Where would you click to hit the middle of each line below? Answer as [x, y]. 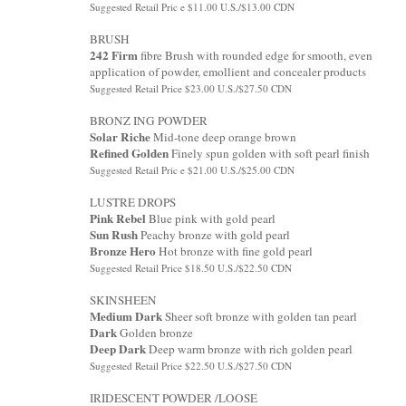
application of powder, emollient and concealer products [228, 71]
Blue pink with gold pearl [211, 218]
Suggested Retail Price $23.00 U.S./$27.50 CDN [191, 88]
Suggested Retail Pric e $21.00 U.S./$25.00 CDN [192, 169]
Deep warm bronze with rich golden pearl [249, 348]
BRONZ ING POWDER [149, 120]
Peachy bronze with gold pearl [214, 234]
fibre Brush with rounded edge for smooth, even [255, 55]
